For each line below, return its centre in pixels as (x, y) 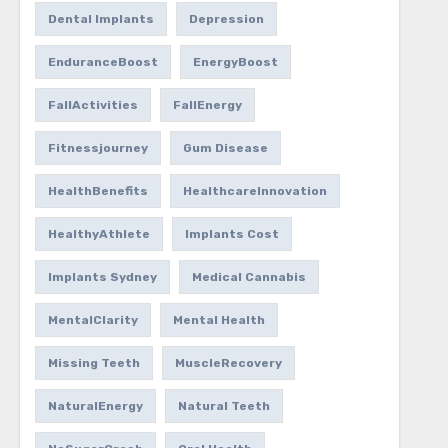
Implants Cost (231, 234)
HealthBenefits (97, 191)
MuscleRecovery (228, 363)
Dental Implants (100, 19)
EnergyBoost (235, 62)
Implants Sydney (102, 277)
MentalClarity (92, 320)
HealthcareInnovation (254, 191)
